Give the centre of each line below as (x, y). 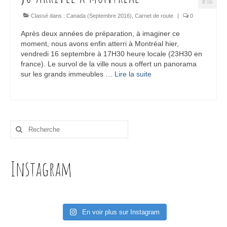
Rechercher (29, 125)
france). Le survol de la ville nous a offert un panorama (109, 64)
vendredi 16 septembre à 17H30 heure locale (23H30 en (111, 54)
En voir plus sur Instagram (121, 212)
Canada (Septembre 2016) (99, 16)
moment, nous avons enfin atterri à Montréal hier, (100, 44)
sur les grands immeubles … (68, 74)
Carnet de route (154, 16)
